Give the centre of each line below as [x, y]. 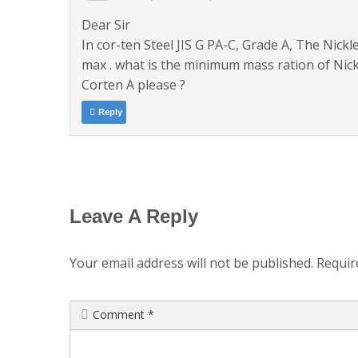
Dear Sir [106, 25]
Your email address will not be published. [191, 263]
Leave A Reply [134, 217]
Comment [120, 314]
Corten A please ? [134, 85]
